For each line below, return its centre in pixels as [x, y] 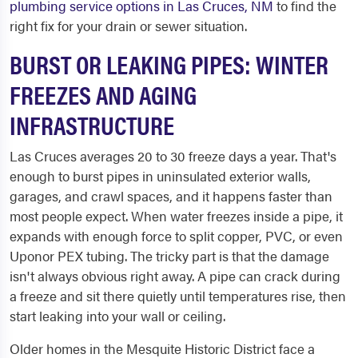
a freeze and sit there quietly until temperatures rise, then [178, 296]
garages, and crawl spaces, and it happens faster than [171, 196]
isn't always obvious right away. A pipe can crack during [175, 276]
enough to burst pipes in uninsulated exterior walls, [160, 176]
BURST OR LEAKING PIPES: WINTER [169, 64]
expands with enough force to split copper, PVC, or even [176, 236]
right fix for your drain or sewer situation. [128, 26]
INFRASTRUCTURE [92, 124]
